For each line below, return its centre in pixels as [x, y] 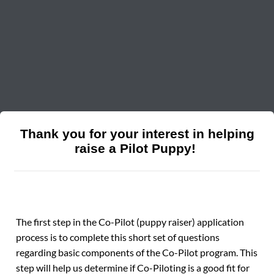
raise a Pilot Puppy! [137, 148]
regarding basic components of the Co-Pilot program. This [137, 252]
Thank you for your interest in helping [137, 134]
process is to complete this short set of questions [118, 237]
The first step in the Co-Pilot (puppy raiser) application [130, 222]
